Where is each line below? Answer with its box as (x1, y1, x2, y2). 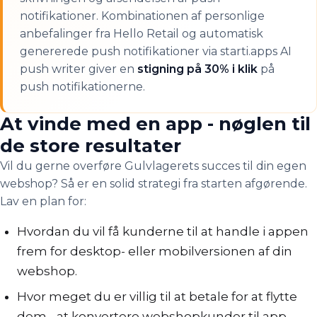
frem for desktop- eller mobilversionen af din (17, 244, 292, 258)
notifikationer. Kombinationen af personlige (20, 9, 265, 23)
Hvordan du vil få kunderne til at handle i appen (17, 224, 309, 238)
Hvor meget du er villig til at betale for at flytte (17, 289, 297, 304)
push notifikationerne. (20, 80, 145, 93)
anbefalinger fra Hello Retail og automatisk (20, 27, 263, 40)
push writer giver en (20, 62, 137, 76)
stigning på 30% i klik (137, 62, 258, 76)
